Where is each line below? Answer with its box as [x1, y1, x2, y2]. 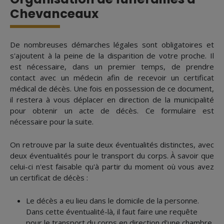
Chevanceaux [10, 5, 98, 23]
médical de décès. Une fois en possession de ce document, [10, 83, 214, 94]
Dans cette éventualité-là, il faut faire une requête [26, 206, 197, 217]
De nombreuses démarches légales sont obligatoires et [10, 39, 214, 50]
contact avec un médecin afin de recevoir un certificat [10, 72, 214, 83]
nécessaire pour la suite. [10, 116, 93, 127]
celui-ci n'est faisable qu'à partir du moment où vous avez [10, 161, 214, 172]
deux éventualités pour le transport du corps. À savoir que [10, 150, 214, 161]
